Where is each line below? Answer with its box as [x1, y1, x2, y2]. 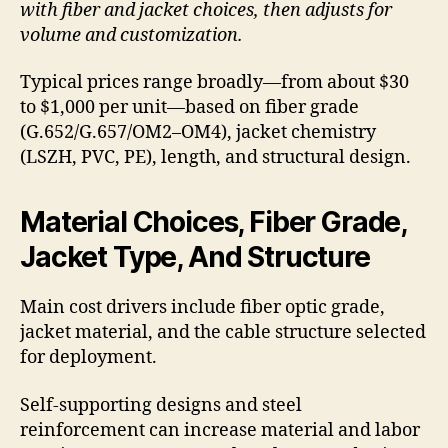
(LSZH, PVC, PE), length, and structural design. [20, 146, 411, 170]
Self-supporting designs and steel [20, 393, 302, 417]
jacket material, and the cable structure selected [20, 321, 426, 345]
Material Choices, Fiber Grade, [20, 205, 407, 240]
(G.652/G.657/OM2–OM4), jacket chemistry [20, 121, 376, 145]
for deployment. [20, 346, 157, 370]
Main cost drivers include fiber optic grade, [20, 296, 385, 320]
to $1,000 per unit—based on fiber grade [20, 96, 359, 120]
